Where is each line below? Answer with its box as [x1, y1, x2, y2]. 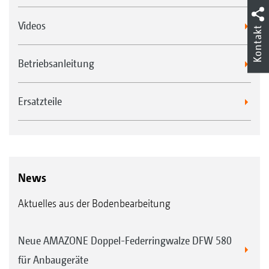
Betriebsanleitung [18, 57, 94, 70]
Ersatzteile [18, 95, 62, 108]
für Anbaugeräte [18, 253, 88, 267]
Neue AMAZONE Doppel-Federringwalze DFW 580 [18, 234, 232, 247]
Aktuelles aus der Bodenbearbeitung [18, 197, 171, 210]
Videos [18, 19, 46, 32]
